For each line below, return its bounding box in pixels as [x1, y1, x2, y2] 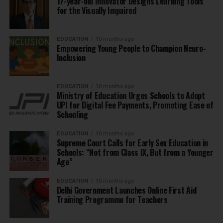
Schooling [56, 109, 88, 121]
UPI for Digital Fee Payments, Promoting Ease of [56, 99, 214, 111]
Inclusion [56, 52, 86, 64]
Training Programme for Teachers [56, 194, 168, 206]
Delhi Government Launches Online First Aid [56, 184, 197, 197]
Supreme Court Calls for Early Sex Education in [56, 137, 208, 149]
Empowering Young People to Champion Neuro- [56, 42, 206, 55]
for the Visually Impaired [56, 4, 136, 17]
